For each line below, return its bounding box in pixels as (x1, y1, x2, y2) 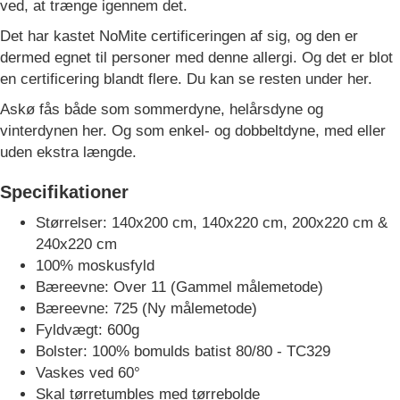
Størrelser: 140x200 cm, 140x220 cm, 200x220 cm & (36, 214, 387, 232)
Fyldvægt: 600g (36, 321, 139, 339)
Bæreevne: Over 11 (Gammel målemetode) (36, 279, 323, 296)
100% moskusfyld (36, 257, 154, 275)
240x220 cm (36, 236, 117, 254)
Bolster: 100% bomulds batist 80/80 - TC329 (36, 343, 330, 361)
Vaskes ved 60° (36, 364, 140, 382)
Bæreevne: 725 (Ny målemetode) (36, 300, 257, 318)
